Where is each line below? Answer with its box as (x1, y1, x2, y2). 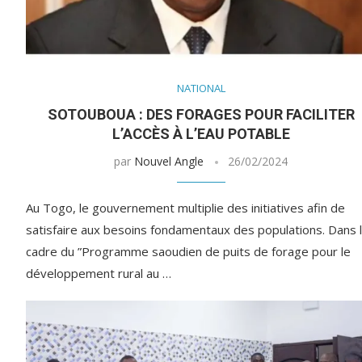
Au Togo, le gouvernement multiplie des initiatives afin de (26, 200, 345, 217)
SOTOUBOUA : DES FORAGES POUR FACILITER (47, 106, 355, 124)
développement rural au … (26, 265, 171, 282)
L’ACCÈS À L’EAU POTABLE (112, 125, 290, 143)
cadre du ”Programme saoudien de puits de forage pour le (26, 243, 351, 260)
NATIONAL (176, 81, 225, 96)
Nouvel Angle (134, 154, 204, 170)
